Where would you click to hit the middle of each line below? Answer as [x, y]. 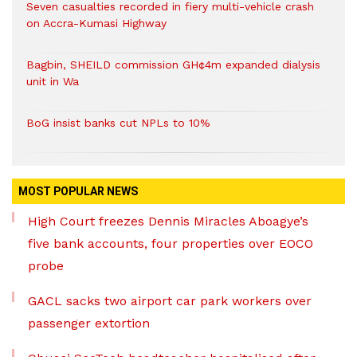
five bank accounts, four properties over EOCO [171, 243]
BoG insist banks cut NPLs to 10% [118, 123]
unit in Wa [53, 81]
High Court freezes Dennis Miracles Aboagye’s [168, 221]
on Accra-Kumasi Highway [96, 23]
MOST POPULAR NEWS [78, 191]
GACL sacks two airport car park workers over [170, 301]
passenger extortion [89, 323]
